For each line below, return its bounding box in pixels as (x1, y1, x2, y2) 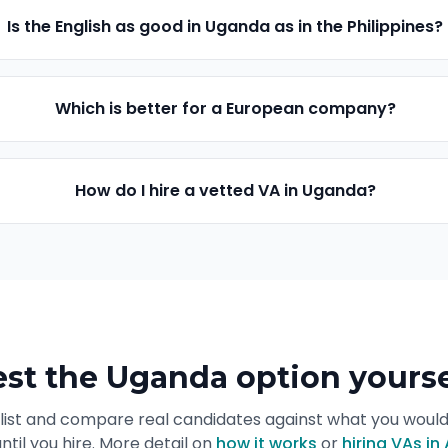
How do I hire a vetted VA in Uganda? (74, 179, 376, 202)
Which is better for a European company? (54, 97, 396, 120)
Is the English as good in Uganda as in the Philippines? (7, 15, 444, 38)
